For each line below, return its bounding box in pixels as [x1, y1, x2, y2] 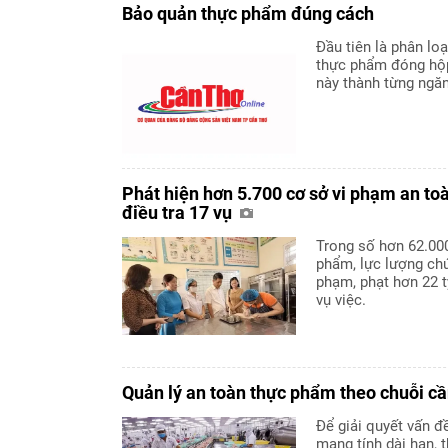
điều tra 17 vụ [122, 201, 236, 223]
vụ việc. [316, 290, 366, 309]
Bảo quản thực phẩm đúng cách [122, 2, 374, 24]
